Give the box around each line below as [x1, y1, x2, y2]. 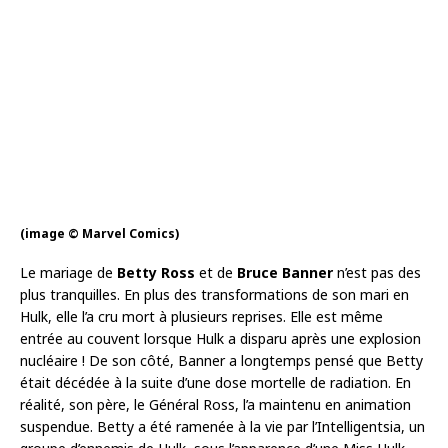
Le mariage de [20, 262, 117, 282]
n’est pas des [333, 262, 421, 282]
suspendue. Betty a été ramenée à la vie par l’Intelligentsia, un [20, 416, 425, 436]
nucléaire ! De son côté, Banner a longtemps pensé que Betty [20, 350, 423, 370]
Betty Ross [117, 262, 195, 282]
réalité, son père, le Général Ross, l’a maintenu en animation [20, 394, 411, 414]
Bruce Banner [237, 262, 333, 282]
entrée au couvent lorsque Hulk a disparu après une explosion [20, 328, 421, 348]
